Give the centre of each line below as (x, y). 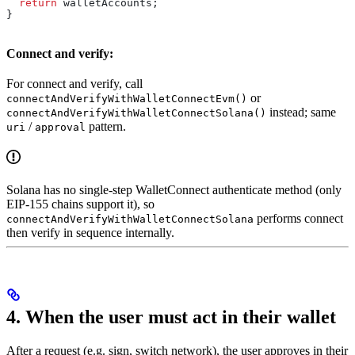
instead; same (301, 112)
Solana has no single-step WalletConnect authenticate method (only (174, 189)
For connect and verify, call (74, 83)
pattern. (106, 126)
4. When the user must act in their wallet (171, 317)
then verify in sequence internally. (90, 232)
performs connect (298, 218)
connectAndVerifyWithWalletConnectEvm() (127, 98)
